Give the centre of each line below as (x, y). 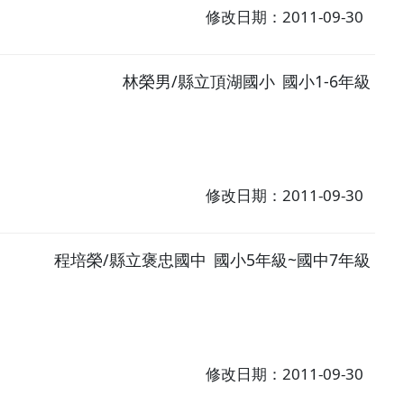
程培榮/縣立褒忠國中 (131, 259)
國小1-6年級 (327, 82)
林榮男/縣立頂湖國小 (199, 82)
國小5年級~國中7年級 (293, 259)
